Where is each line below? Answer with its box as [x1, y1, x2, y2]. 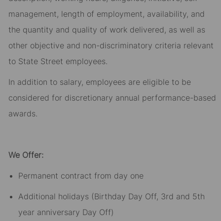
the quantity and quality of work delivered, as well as [8, 25, 205, 35]
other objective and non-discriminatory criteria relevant [8, 40, 214, 51]
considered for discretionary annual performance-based [8, 93, 216, 103]
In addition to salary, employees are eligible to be [8, 77, 191, 87]
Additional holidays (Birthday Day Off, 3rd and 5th [18, 191, 205, 202]
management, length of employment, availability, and [8, 9, 205, 19]
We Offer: [8, 150, 43, 160]
